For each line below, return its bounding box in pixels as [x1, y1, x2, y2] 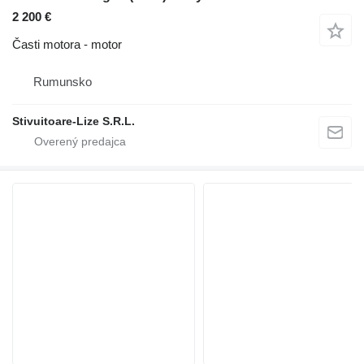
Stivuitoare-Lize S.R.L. [12, 115, 135, 128]
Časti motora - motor [12, 37, 122, 52]
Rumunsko [33, 75, 92, 89]
